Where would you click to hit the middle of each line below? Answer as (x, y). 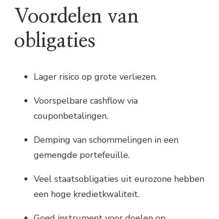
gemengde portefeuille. (82, 155)
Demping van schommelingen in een (106, 140)
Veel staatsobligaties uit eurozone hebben (119, 179)
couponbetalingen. (71, 116)
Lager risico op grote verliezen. (95, 77)
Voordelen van (77, 16)
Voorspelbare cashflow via (86, 100)
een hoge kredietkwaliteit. (87, 194)
